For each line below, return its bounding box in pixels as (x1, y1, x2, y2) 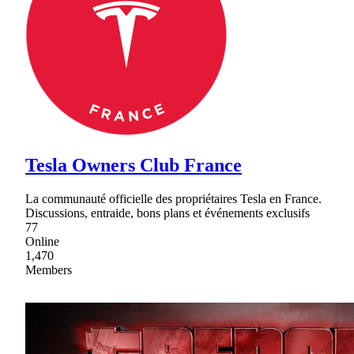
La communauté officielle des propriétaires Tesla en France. (25, 192, 322, 206)
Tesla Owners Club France (25, 155, 242, 176)
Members (25, 263, 72, 277)
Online (25, 235, 59, 249)
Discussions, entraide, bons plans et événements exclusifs (25, 206, 310, 220)
